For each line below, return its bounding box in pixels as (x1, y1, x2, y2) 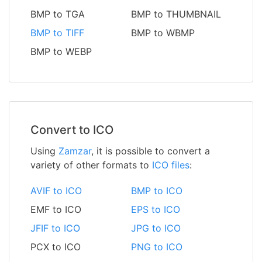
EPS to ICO (131, 204, 180, 216)
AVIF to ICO (30, 185, 82, 197)
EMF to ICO (30, 204, 81, 216)
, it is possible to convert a (91, 145, 210, 157)
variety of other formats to (30, 159, 152, 171)
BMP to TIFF (30, 27, 84, 39)
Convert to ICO (30, 123, 113, 137)
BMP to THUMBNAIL (131, 8, 221, 20)
